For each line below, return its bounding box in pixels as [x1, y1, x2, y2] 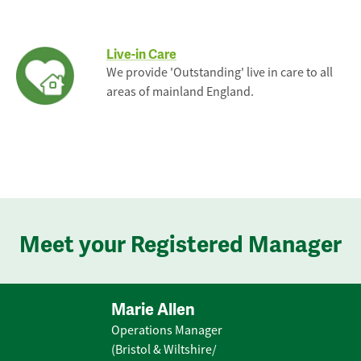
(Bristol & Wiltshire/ [111, 342, 217, 359]
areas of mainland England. [106, 84, 254, 101]
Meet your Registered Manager [19, 230, 342, 259]
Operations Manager [111, 322, 222, 339]
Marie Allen [111, 300, 195, 321]
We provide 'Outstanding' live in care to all [106, 64, 333, 81]
